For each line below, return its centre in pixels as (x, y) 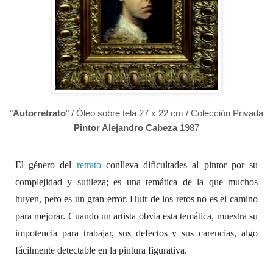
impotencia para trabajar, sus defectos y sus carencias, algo (136, 233)
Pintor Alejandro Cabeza (126, 127)
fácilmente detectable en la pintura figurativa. (101, 250)
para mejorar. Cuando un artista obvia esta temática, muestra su (136, 216)
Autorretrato (39, 113)
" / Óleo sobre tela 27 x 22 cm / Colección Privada (165, 113)
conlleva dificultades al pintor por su (179, 165)
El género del (46, 165)
